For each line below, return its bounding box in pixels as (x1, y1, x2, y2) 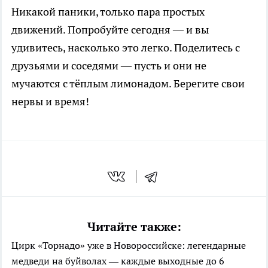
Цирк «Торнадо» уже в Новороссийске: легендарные (11, 239, 246, 251)
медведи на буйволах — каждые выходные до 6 (11, 254, 224, 267)
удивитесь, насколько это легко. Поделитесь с (11, 41, 240, 55)
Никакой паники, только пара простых (11, 5, 205, 19)
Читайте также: (87, 218, 181, 234)
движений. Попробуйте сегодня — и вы (11, 23, 209, 37)
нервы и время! (11, 95, 89, 109)
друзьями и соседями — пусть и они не (11, 59, 206, 73)
